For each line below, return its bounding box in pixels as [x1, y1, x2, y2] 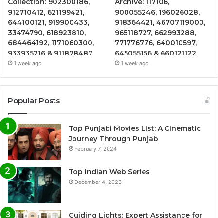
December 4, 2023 [74, 178, 122, 185]
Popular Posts [8, 95, 60, 105]
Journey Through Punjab [69, 134, 158, 143]
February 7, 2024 [74, 145, 117, 152]
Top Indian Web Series [69, 167, 150, 176]
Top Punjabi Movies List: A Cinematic [69, 124, 201, 133]
